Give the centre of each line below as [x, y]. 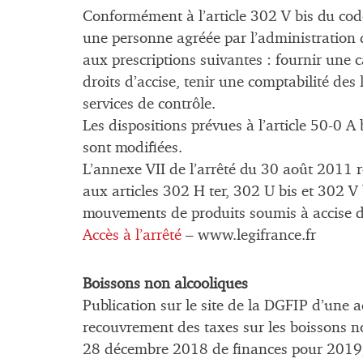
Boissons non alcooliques [165, 284]
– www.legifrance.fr [249, 235]
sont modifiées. [132, 147]
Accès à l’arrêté [132, 235]
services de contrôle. [149, 104]
